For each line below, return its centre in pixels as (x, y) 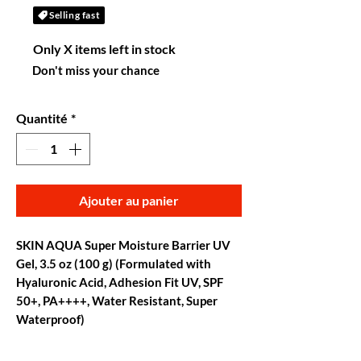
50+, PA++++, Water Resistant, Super (117, 301)
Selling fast (75, 15)
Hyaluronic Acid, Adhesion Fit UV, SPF (120, 282)
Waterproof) (50, 319)
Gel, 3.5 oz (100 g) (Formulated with (114, 263)
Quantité (42, 118)
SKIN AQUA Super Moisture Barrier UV (123, 245)
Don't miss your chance (96, 70)
